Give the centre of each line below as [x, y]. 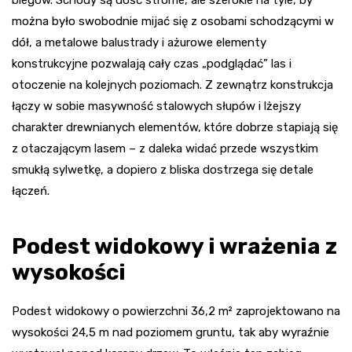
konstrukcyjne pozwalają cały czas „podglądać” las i [152, 64]
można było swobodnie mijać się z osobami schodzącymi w [173, 22]
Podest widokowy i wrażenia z [174, 247]
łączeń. [31, 191]
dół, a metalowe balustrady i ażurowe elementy [139, 43]
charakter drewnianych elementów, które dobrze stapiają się [175, 128]
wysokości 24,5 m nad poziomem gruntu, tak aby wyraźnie [170, 333]
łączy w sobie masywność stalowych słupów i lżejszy [156, 106]
